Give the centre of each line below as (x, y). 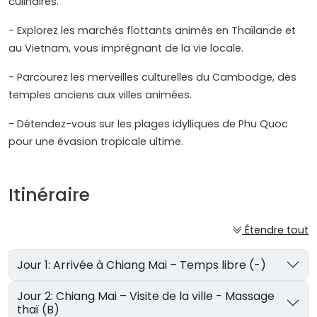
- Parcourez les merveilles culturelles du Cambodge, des (152, 77)
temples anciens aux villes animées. (100, 95)
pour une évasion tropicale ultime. (96, 142)
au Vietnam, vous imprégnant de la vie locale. (126, 48)
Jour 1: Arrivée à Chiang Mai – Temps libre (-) (160, 265)
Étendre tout (277, 230)
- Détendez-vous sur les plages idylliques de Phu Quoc (148, 124)
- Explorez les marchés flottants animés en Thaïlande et (152, 31)
